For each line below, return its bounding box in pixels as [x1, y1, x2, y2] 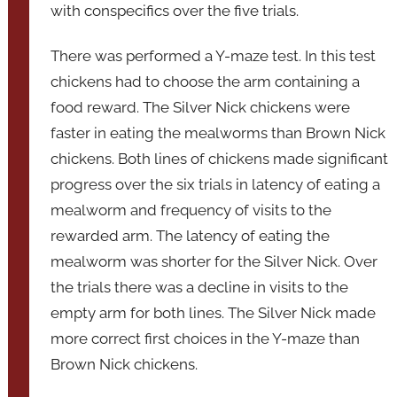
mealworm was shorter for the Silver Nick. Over [51, 252, 378, 270]
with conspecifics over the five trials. [51, 2, 300, 20]
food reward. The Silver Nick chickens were [51, 97, 351, 116]
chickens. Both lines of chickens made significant [51, 149, 389, 167]
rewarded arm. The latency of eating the [51, 226, 331, 245]
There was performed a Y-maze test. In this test [51, 46, 377, 65]
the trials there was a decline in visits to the [51, 277, 349, 296]
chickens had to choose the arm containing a [51, 72, 361, 90]
